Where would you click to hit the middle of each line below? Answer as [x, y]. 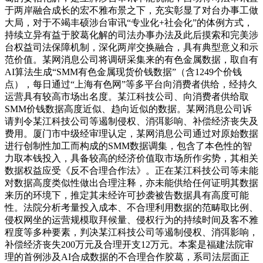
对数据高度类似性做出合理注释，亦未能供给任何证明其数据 [131, 183]
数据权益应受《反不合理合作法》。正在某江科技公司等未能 [131, 171]
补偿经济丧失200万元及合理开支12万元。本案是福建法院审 [129, 245]
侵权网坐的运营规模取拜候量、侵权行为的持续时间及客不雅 [131, 220]
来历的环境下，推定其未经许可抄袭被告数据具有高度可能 [127, 195]
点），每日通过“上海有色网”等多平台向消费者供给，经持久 [131, 85]
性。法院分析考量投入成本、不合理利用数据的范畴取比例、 [131, 208]
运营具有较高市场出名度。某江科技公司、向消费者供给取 [127, 97]
